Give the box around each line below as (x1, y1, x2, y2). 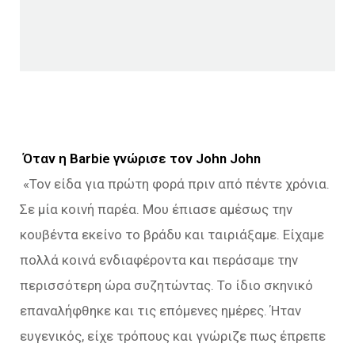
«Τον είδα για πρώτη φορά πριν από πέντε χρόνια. (20, 176, 330, 192)
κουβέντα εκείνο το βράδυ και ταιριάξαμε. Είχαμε (20, 227, 324, 242)
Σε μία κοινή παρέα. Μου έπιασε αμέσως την (20, 201, 292, 217)
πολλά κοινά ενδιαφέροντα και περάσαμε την (20, 252, 298, 268)
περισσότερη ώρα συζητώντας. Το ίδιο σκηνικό (20, 277, 313, 293)
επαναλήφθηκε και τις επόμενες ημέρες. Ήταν (20, 303, 301, 319)
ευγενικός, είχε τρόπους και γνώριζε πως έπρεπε (20, 328, 326, 344)
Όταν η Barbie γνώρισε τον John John (20, 151, 261, 166)
